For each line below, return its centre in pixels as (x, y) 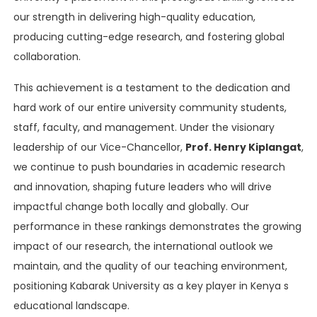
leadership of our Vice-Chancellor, (99, 147)
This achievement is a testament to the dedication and (152, 87)
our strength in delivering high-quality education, (134, 17)
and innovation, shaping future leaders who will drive (143, 186)
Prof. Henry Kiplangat (243, 147)
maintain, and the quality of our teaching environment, (150, 266)
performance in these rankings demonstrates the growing (157, 226)
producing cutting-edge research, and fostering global (149, 36)
